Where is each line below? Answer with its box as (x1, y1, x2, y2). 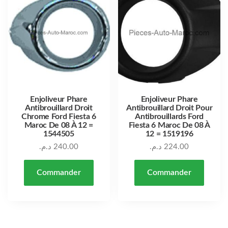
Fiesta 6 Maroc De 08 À (128, 121, 210, 130)
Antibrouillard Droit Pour (126, 104, 213, 112)
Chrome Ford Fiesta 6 (21, 112, 96, 121)
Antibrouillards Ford (135, 112, 204, 121)
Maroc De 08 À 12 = (24, 121, 93, 130)
